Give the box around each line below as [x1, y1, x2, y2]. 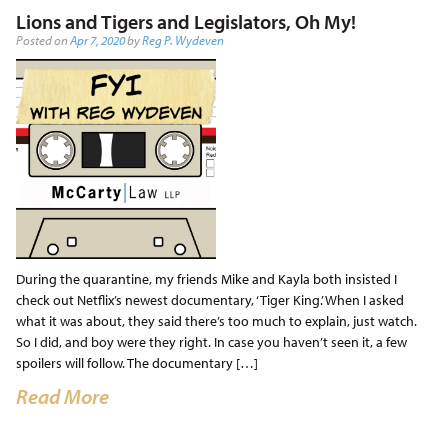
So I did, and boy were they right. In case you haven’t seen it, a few [15, 332, 407, 351]
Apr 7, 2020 [69, 31, 125, 48]
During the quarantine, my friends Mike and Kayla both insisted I [15, 269, 397, 288]
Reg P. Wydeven [141, 31, 224, 48]
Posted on [15, 31, 70, 48]
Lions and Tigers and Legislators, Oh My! [15, 8, 356, 34]
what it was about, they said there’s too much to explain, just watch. [15, 311, 417, 330]
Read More [15, 383, 109, 409]
